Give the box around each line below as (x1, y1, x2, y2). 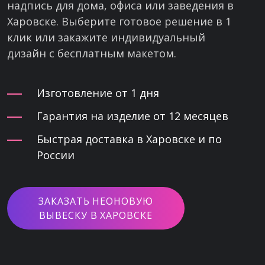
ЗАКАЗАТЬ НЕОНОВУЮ (38, 195, 154, 208)
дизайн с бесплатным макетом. (7, 46, 176, 60)
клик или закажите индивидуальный (7, 30, 205, 44)
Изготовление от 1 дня (37, 86, 159, 100)
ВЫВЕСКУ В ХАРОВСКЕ (38, 209, 153, 222)
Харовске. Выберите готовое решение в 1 (7, 14, 231, 28)
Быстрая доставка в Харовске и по (37, 132, 222, 146)
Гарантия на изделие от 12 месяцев (37, 109, 228, 123)
